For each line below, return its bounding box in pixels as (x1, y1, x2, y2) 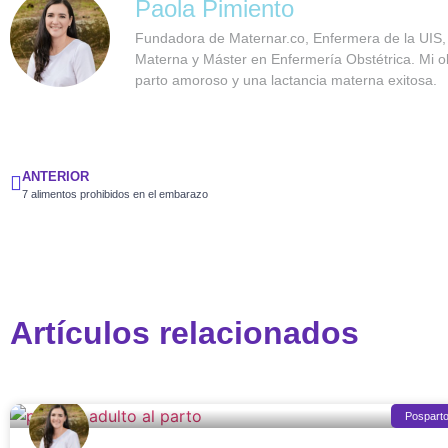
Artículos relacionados (10, 314, 359, 351)
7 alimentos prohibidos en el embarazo (22, 187, 208, 200)
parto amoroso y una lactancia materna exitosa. (135, 71, 437, 88)
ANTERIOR (22, 168, 89, 184)
